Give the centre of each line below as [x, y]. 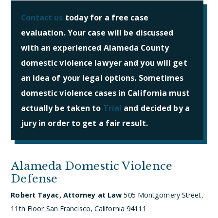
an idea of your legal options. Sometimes [102, 78]
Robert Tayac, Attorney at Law [66, 195]
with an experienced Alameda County [95, 47]
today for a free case [106, 17]
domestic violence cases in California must [105, 93]
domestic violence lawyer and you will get [104, 63]
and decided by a [156, 108]
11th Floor [28, 208]
